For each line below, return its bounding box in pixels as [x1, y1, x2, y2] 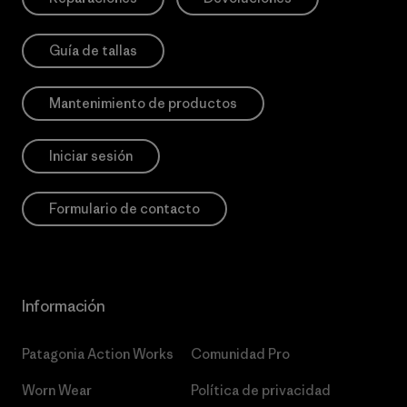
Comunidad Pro [190, 345, 290, 362]
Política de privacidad [190, 382, 331, 399]
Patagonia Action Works [22, 345, 174, 362]
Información [22, 296, 105, 316]
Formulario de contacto [49, 200, 200, 217]
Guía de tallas [49, 42, 137, 59]
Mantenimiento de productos [49, 94, 237, 112]
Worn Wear [22, 382, 92, 399]
